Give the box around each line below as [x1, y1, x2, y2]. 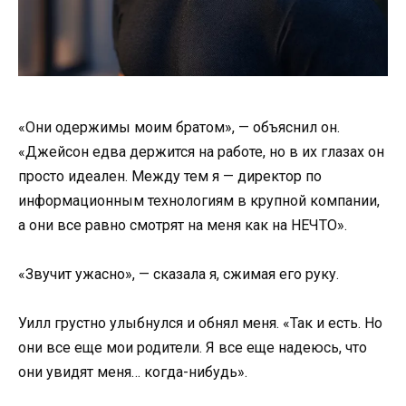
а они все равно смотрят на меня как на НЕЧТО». [18, 216, 347, 234]
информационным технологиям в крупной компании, [18, 191, 380, 209]
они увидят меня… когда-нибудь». [18, 363, 247, 382]
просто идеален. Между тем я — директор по [18, 167, 322, 185]
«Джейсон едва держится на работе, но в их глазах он [18, 142, 384, 160]
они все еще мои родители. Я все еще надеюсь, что [18, 339, 367, 357]
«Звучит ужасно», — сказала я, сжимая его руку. [18, 265, 339, 283]
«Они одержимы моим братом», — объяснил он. [18, 118, 340, 136]
